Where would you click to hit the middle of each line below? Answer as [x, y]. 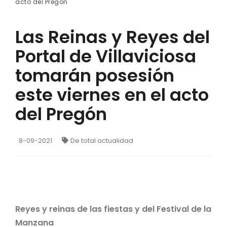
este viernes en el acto [112, 94]
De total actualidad [102, 140]
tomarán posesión [95, 75]
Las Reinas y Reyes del [112, 37]
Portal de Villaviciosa [106, 56]
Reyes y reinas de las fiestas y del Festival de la [113, 209]
